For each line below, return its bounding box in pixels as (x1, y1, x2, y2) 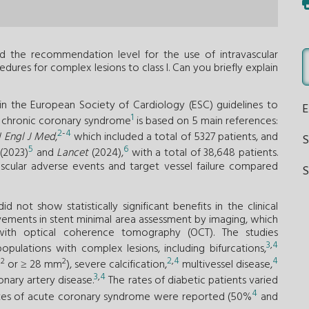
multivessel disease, (179, 256, 272, 275)
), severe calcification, (66, 256, 167, 275)
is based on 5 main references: (134, 112, 278, 130)
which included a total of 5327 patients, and (70, 128, 279, 147)
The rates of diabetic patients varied (106, 272, 279, 290)
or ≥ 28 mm (5, 256, 62, 275)
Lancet (57, 144, 89, 163)
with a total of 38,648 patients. (128, 144, 279, 163)
